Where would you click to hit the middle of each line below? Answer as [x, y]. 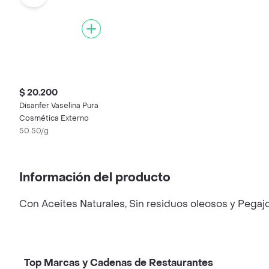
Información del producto [95, 178]
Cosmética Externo [54, 118]
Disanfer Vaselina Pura [59, 106]
